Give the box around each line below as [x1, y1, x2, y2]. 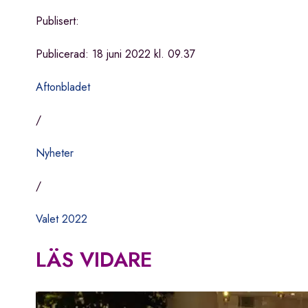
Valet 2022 [36, 211, 87, 228]
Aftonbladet [36, 79, 90, 96]
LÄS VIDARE [36, 245, 152, 275]
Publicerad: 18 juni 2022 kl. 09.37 [36, 46, 195, 63]
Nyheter [36, 145, 74, 162]
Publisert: [36, 13, 79, 30]
